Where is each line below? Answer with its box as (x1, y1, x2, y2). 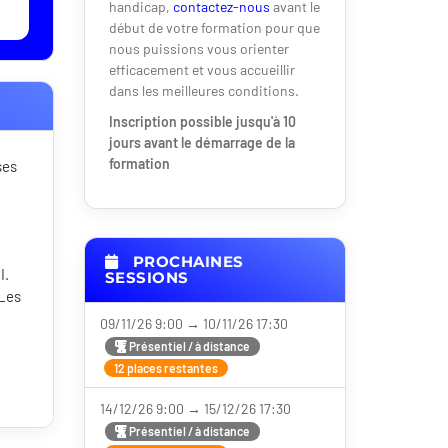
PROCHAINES (128, 252, 244, 271)
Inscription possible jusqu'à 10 (108, 113, 296, 130)
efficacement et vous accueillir (108, 61, 295, 78)
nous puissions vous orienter (108, 40, 289, 57)
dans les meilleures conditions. (108, 82, 299, 99)
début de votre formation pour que (108, 19, 320, 36)
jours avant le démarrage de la (108, 134, 295, 151)
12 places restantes (113, 361, 218, 376)
